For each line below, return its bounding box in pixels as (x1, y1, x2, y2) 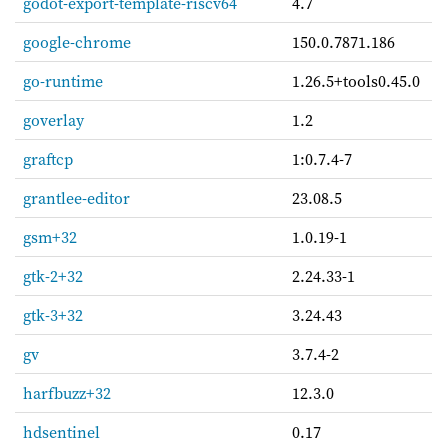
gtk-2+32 (23, 264, 83, 287)
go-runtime (23, 69, 103, 92)
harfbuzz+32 (23, 381, 111, 404)
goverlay (23, 108, 84, 131)
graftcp (23, 147, 73, 170)
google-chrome (23, 30, 131, 53)
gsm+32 (23, 225, 77, 248)
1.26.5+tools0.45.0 (292, 69, 420, 92)
